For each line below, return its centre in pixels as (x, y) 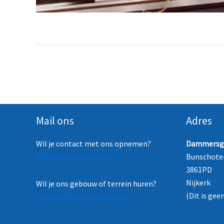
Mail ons (55, 121)
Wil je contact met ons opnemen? (93, 144)
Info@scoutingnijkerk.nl (78, 157)
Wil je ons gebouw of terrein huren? (96, 184)
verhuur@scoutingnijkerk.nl (83, 197)
